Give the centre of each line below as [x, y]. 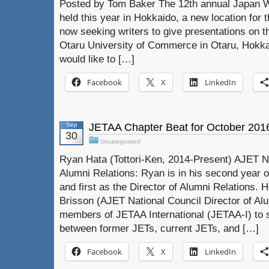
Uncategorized [120, 141]
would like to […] [97, 59]
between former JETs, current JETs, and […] [159, 228]
